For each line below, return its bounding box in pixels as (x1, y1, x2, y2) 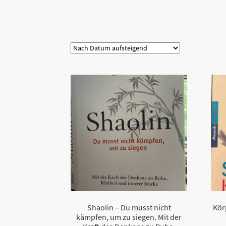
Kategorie (74, 15, 107, 25)
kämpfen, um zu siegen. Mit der (76, 211, 182, 222)
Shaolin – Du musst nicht (87, 202, 171, 212)
